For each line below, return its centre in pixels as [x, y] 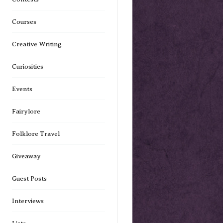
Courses [24, 21]
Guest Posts [29, 178]
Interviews [28, 201]
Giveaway [26, 156]
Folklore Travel [36, 133]
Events [22, 89]
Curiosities [27, 66]
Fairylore [26, 111]
